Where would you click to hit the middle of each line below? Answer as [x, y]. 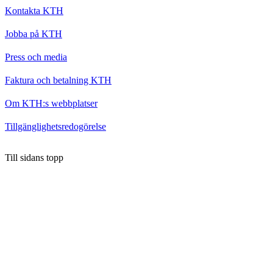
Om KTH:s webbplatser [51, 103]
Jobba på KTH [34, 34]
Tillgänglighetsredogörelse [55, 126]
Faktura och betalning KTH [58, 80]
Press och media [36, 57]
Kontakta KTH [34, 10]
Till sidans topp [34, 157]
